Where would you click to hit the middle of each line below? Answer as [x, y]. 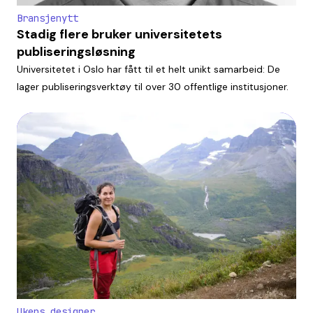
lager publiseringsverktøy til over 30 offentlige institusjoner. [153, 86]
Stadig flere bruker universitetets [119, 34]
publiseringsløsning [76, 51]
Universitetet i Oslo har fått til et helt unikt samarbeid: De [148, 69]
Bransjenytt [48, 18]
